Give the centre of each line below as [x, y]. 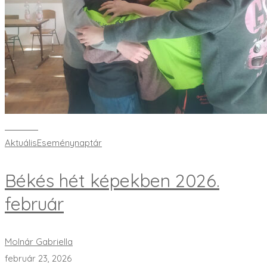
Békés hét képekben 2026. [112, 181]
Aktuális [21, 143]
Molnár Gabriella [39, 242]
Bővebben [21, 127]
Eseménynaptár [69, 143]
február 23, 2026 [38, 259]
